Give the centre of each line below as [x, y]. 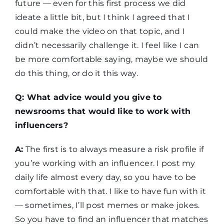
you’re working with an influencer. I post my [105, 163]
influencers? [41, 125]
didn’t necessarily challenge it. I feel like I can [107, 45]
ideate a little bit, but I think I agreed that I [102, 17]
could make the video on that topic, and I [100, 31]
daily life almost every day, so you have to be [105, 177]
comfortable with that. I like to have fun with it [110, 191]
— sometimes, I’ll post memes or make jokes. [107, 205]
